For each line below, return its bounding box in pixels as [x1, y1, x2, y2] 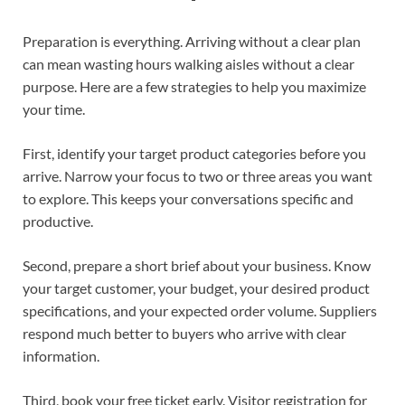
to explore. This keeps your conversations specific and [23, 189, 353, 207]
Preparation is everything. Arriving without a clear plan [23, 32, 361, 50]
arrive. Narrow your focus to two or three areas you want [23, 166, 372, 184]
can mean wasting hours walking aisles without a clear [23, 54, 354, 72]
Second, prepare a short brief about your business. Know [23, 256, 371, 274]
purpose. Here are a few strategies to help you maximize [23, 77, 366, 95]
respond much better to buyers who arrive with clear [23, 324, 346, 342]
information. [23, 346, 99, 364]
